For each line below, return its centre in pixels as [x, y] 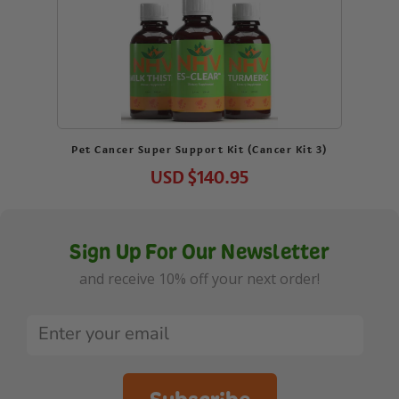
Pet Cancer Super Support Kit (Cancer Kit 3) [199, 150]
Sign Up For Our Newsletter [199, 252]
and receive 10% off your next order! [199, 279]
